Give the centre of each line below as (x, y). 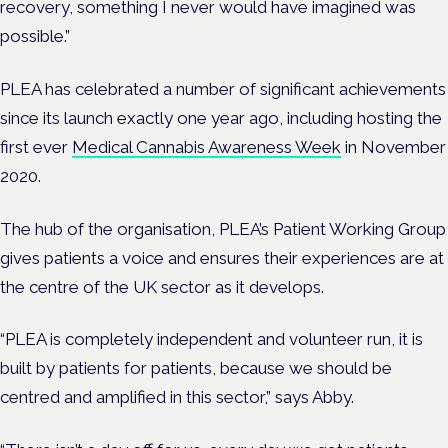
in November (393, 146)
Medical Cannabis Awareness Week (206, 146)
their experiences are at (354, 257)
